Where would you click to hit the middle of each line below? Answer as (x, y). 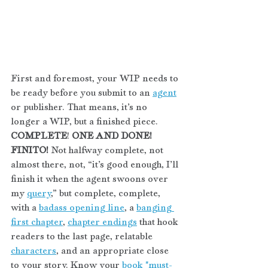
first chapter (37, 221)
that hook (159, 221)
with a (25, 207)
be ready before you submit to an (82, 92)
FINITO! (30, 150)
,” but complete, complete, (107, 193)
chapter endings (102, 221)
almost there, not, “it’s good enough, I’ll (96, 164)
